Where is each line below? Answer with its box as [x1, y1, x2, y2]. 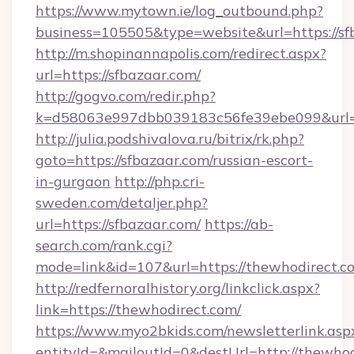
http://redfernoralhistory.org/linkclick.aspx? [36, 279, 320, 297]
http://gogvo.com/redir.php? [36, 87, 216, 105]
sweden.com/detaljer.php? [36, 194, 208, 212]
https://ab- [205, 215, 273, 233]
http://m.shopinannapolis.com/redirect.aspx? [36, 44, 326, 62]
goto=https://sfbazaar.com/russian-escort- [36, 151, 313, 169]
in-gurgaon [36, 172, 111, 190]
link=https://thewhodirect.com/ [36, 300, 241, 318]
